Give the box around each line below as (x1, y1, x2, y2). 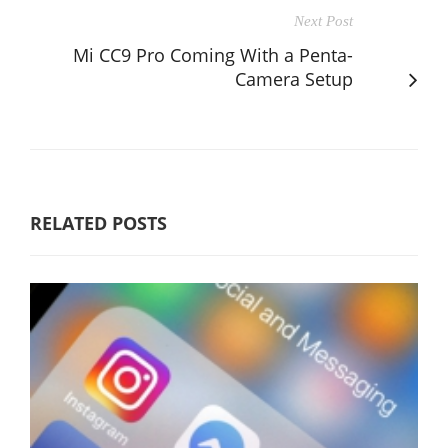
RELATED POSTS (30, 210, 167, 235)
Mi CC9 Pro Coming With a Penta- (73, 42, 353, 67)
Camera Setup (235, 66, 353, 91)
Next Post (294, 12, 353, 29)
